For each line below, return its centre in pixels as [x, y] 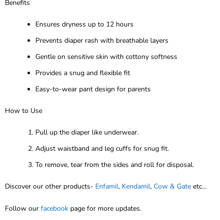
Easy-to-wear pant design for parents [93, 89]
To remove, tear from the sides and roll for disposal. [115, 165]
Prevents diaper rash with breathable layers [102, 40]
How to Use [24, 110]
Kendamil [136, 186]
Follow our [23, 209]
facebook [55, 209]
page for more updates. [105, 209]
